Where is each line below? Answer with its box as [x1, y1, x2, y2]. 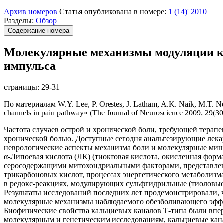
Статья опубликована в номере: [59, 7, 168, 16]
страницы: [4, 82, 41, 91]
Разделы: [4, 16, 36, 25]
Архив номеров [4, 7, 57, 16]
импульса [4, 59, 56, 72]
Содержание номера [8, 27, 69, 34]
